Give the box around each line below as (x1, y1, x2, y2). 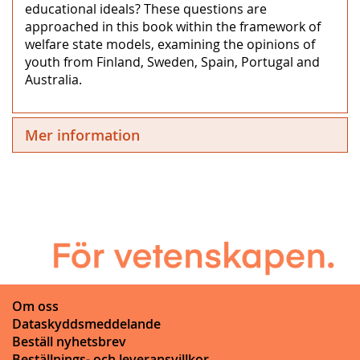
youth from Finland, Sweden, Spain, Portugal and (25, 52, 320, 71)
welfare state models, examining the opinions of (25, 35, 315, 53)
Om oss (12, 297, 59, 315)
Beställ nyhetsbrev (12, 332, 126, 350)
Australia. (25, 70, 82, 88)
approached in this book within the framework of (25, 17, 321, 35)
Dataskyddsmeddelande (12, 314, 161, 333)
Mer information (25, 125, 140, 145)
